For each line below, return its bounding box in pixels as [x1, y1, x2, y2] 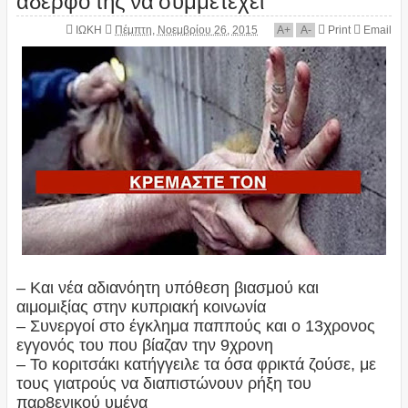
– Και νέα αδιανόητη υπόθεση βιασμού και [15, 279, 319, 298]
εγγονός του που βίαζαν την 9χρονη [15, 336, 273, 355]
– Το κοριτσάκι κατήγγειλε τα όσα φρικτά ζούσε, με [15, 355, 376, 374]
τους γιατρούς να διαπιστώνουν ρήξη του [15, 374, 311, 393]
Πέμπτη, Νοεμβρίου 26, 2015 [115, 24, 259, 37]
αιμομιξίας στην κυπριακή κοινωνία [15, 298, 266, 317]
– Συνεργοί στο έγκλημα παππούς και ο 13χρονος [15, 317, 375, 336]
